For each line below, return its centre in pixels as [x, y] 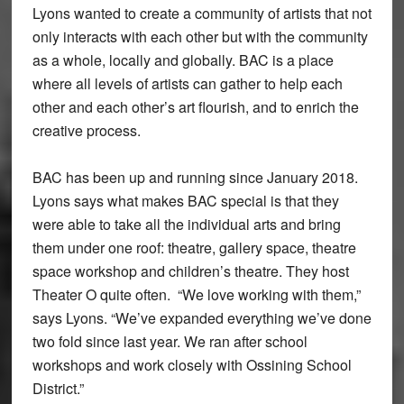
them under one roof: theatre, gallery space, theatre [194, 248]
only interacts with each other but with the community [200, 37]
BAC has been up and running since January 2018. [195, 178]
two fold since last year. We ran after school [170, 342]
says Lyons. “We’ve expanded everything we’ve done [202, 318]
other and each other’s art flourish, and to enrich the [195, 107]
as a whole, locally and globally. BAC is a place [183, 60]
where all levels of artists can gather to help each [187, 84]
